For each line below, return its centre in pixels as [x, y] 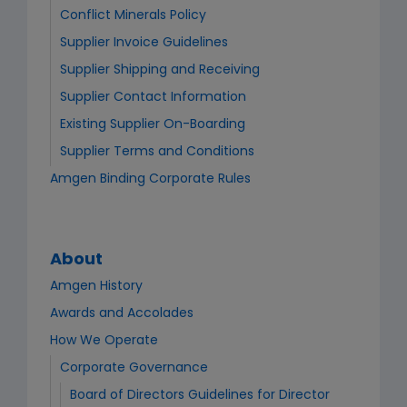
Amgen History [96, 287]
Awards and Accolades [122, 314]
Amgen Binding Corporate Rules [150, 179]
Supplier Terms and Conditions [157, 152]
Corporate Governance [134, 368]
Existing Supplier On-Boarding [153, 125]
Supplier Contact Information [153, 98]
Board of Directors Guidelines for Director [200, 396]
